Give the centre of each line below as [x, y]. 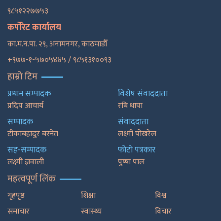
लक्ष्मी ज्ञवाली [26, 162]
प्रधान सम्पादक [29, 94]
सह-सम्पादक [27, 150]
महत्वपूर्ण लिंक [32, 179]
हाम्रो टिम [22, 77]
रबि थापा [130, 106]
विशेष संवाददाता [143, 94]
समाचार [18, 212]
